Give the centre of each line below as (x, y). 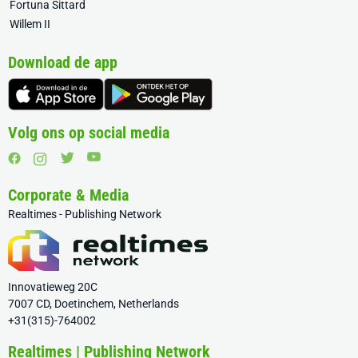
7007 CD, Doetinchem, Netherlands (93, 304)
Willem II (30, 24)
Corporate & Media (68, 195)
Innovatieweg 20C (53, 287)
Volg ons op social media (89, 133)
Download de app (63, 63)
